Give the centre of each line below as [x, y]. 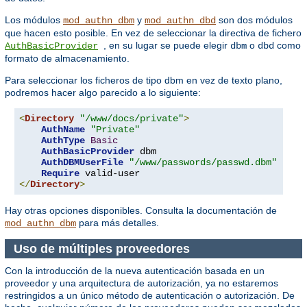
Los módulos [34, 20]
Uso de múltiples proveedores [103, 248]
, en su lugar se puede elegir [167, 46]
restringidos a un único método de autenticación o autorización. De [150, 296]
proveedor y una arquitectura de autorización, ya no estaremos [142, 283]
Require [60, 174]
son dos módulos [254, 20]
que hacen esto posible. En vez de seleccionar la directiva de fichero [153, 33]
